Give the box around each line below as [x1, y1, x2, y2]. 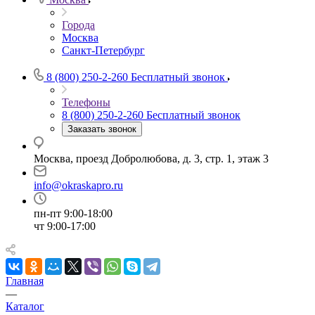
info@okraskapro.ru [34, 179, 123, 191]
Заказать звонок [67, 124, 136, 134]
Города [62, 19, 95, 31]
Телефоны [62, 96, 110, 108]
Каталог [6, 300, 44, 312]
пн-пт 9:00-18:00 [34, 207, 112, 219]
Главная [6, 275, 44, 287]
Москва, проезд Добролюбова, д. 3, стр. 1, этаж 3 [34, 153, 269, 165]
